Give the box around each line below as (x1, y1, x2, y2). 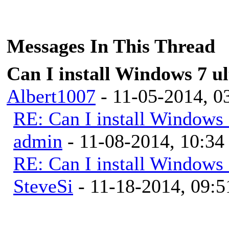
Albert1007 (7, 85, 96, 107)
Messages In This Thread (7, 35, 215, 57)
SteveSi (13, 175, 73, 197)
